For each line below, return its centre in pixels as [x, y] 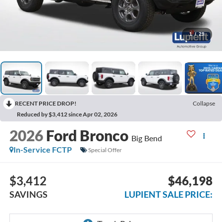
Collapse [204, 103]
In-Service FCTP [42, 150]
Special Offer [105, 150]
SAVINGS [28, 194]
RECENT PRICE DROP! [46, 103]
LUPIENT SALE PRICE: [169, 194]
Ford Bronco [87, 136]
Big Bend [146, 138]
